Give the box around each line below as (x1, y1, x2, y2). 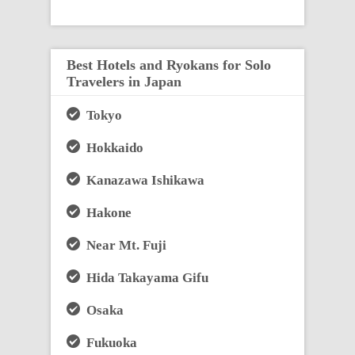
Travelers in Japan (67, 73, 181, 90)
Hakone (80, 204, 132, 220)
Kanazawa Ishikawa (80, 172, 204, 188)
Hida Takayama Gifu (80, 269, 208, 285)
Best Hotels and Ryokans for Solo (67, 56, 271, 73)
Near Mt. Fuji (80, 237, 166, 253)
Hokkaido (80, 139, 143, 155)
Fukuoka (80, 334, 137, 350)
